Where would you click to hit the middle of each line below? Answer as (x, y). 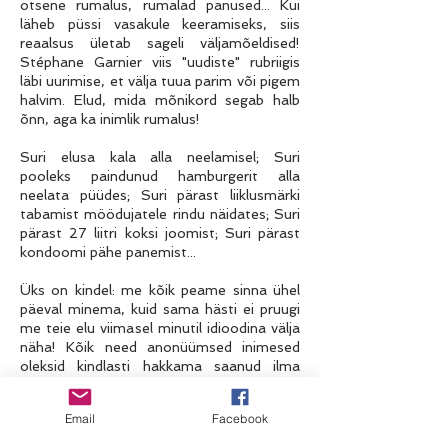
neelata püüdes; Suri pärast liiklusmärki (160, 195)
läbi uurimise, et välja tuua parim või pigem (160, 81)
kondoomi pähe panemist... (108, 252)
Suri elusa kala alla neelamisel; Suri (160, 157)
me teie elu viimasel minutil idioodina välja (160, 328)
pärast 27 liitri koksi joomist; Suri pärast (160, 233)
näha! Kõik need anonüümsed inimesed (160, 347)
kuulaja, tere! (62, 404)
